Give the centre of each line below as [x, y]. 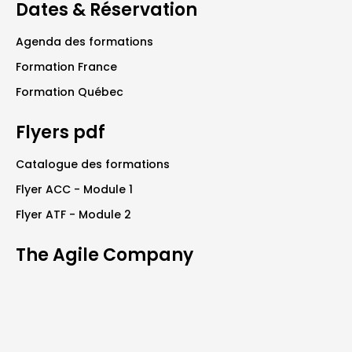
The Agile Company [104, 255]
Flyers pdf [60, 132]
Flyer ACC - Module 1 [74, 189]
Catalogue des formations [93, 164]
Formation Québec [70, 92]
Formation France [66, 66]
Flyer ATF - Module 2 [73, 214]
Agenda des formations [84, 41]
